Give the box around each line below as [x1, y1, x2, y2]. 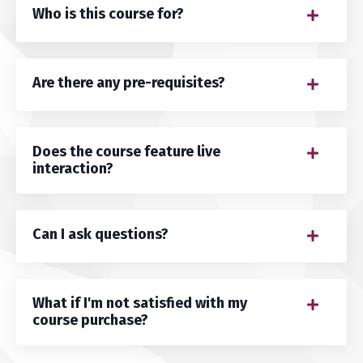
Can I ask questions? [32, 225, 169, 244]
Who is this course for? [32, 5, 184, 23]
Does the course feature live [32, 143, 220, 161]
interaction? [32, 160, 113, 178]
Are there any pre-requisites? [32, 74, 225, 92]
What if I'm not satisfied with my [32, 294, 247, 313]
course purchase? [32, 311, 148, 330]
